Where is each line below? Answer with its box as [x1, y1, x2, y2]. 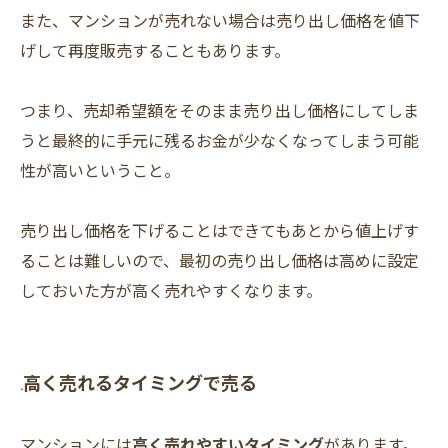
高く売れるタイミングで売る [23, 369, 257, 396]
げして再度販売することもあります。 [20, 38, 290, 63]
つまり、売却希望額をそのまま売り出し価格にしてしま [20, 98, 419, 123]
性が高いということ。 [20, 158, 180, 183]
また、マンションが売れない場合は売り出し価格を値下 [20, 8, 420, 33]
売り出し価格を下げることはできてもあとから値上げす [20, 218, 419, 243]
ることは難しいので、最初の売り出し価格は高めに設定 [20, 248, 419, 273]
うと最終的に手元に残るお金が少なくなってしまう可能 [20, 128, 419, 153]
